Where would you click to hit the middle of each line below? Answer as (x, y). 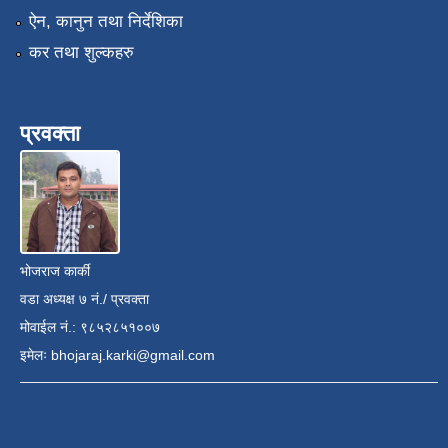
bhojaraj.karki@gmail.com (133, 355)
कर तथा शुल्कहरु (81, 53)
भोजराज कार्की (55, 271)
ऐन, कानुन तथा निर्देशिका (105, 21)
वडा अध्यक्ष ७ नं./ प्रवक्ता (84, 299)
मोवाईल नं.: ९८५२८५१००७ (90, 327)
